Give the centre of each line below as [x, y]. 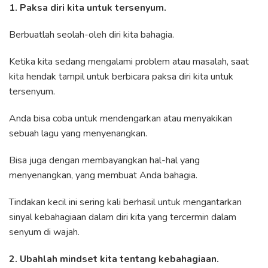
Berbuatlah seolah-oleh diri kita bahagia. [92, 34]
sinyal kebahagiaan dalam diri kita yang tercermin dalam [123, 217]
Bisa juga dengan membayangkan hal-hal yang [104, 160]
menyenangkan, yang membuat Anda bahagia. [103, 175]
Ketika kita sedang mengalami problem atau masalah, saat [129, 61]
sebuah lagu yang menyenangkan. [78, 133]
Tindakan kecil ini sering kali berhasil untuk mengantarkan [125, 202]
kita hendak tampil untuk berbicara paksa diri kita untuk [121, 76]
